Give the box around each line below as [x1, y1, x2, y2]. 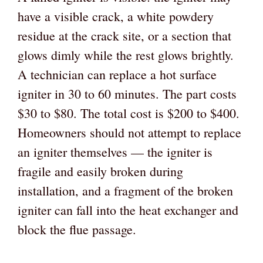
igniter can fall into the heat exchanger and [18, 201, 238, 218]
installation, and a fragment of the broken [18, 181, 233, 199]
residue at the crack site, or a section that [18, 26, 231, 44]
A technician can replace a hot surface [18, 65, 217, 83]
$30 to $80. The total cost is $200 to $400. [18, 104, 240, 122]
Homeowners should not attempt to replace [18, 123, 241, 141]
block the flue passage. [18, 220, 136, 238]
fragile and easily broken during [18, 162, 183, 180]
